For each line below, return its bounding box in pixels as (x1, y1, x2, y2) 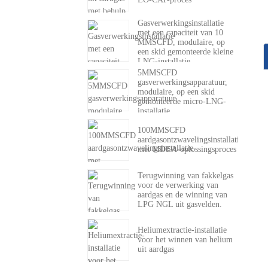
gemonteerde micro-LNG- (138, 97, 226, 106)
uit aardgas (138, 244, 174, 254)
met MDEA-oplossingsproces (138, 145, 236, 154)
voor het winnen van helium (138, 234, 233, 244)
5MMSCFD (138, 68, 177, 78)
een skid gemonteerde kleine (138, 47, 233, 56)
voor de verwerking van (138, 180, 218, 190)
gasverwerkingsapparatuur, (138, 78, 227, 87)
